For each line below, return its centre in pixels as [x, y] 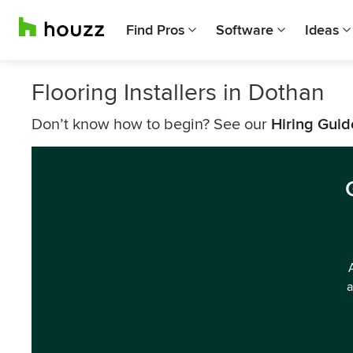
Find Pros [155, 30]
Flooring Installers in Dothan [178, 93]
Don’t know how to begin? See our [151, 124]
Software [245, 30]
